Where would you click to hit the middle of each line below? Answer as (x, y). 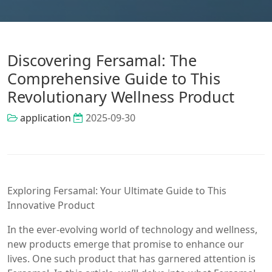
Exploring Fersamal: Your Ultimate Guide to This (117, 190)
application (46, 117)
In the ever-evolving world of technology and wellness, (132, 229)
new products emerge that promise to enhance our (126, 244)
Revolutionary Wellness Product (121, 96)
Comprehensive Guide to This (114, 78)
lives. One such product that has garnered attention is (131, 258)
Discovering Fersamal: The (102, 60)
